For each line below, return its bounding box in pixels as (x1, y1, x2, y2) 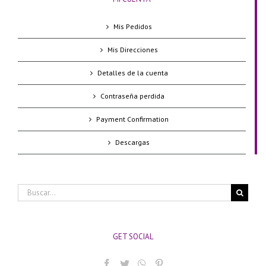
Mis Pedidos (113, 22, 152, 31)
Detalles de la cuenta (97, 68, 168, 78)
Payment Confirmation (96, 115, 169, 124)
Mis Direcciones (107, 45, 158, 55)
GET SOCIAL (113, 232, 153, 242)
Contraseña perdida (100, 91, 164, 101)
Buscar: (17, 184, 41, 195)
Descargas (115, 138, 150, 147)
